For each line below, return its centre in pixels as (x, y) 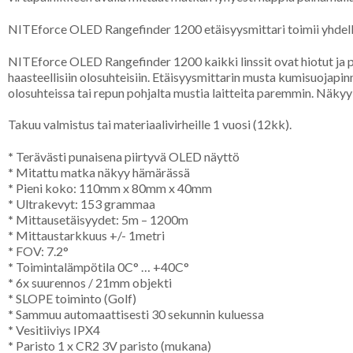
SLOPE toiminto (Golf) (75, 299)
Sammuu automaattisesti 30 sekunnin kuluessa (139, 314)
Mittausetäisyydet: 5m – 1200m (101, 220)
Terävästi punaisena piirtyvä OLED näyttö (126, 157)
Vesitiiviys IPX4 (57, 330)
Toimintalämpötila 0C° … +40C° (101, 267)
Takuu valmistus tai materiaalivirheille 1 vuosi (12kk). (150, 124)
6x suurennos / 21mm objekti (93, 283)
